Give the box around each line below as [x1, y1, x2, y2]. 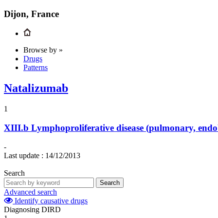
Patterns [23, 63, 48, 72]
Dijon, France [4, 8, 59, 19]
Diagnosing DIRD [4, 205, 61, 214]
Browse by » [23, 46, 63, 54]
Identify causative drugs [13, 196, 88, 205]
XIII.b [4, 122, 29, 133]
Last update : [4, 151, 43, 160]
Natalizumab [4, 82, 68, 95]
